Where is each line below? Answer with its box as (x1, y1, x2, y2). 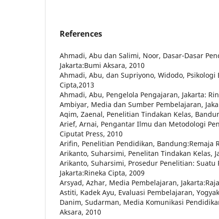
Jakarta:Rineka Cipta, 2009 (60, 168, 145, 178)
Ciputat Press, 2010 (60, 129, 123, 139)
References (60, 28, 102, 40)
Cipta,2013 (60, 80, 94, 90)
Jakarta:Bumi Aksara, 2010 (60, 61, 145, 70)
